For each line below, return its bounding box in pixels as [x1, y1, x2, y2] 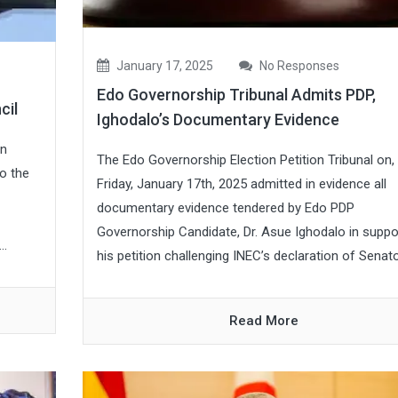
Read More [229, 312, 299, 329]
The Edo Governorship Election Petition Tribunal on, [96, 151, 394, 168]
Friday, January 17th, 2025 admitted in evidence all [96, 175, 386, 192]
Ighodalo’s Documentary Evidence [96, 109, 339, 129]
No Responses [256, 58, 339, 73]
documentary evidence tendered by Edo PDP [96, 199, 354, 216]
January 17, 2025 [113, 58, 213, 73]
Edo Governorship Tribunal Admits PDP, [96, 84, 376, 104]
